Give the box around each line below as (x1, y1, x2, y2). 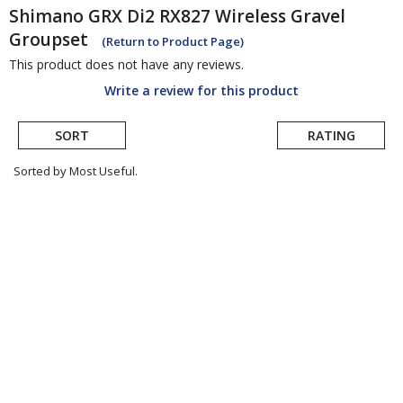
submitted (17, 217, 94, 238)
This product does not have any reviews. (9, 56, 244, 74)
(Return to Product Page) (102, 33, 244, 50)
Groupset (9, 28, 88, 52)
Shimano (9, 4, 84, 29)
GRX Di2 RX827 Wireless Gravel (88, 4, 345, 29)
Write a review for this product (104, 82, 299, 100)
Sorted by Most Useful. (13, 163, 138, 180)
